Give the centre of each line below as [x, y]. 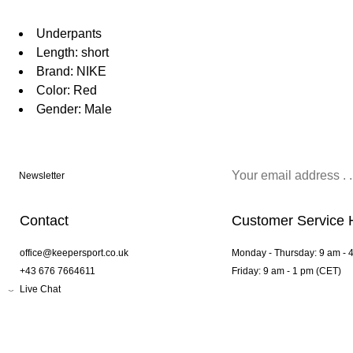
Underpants [69, 34]
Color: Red [67, 91]
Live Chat [40, 290]
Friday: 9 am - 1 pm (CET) [286, 271]
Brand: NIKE [71, 72]
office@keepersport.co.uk [74, 253]
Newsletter [42, 176]
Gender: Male [74, 110]
